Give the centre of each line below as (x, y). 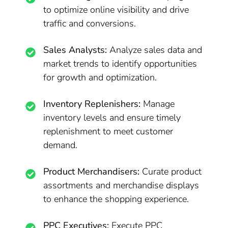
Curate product (171, 172)
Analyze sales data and (155, 50)
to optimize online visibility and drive (116, 10)
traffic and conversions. (90, 23)
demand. (61, 145)
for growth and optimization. (100, 77)
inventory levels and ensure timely (112, 118)
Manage (158, 104)
